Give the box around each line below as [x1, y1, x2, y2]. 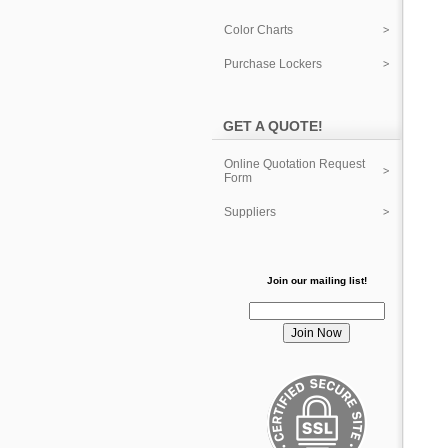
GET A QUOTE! [223, 118, 323, 134]
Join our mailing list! [266, 274, 367, 286]
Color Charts [224, 23, 293, 37]
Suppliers [224, 205, 276, 219]
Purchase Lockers [224, 57, 322, 71]
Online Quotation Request [224, 157, 365, 171]
